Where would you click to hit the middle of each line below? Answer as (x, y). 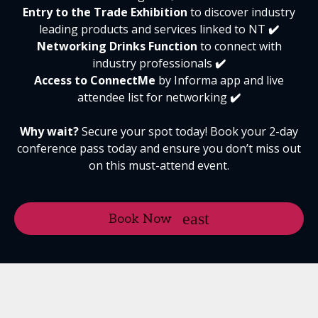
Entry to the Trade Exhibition (105, 12)
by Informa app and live (221, 80)
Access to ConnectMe (96, 80)
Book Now (140, 219)
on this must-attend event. (159, 165)
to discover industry (241, 12)
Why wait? (51, 131)
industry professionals (152, 63)
